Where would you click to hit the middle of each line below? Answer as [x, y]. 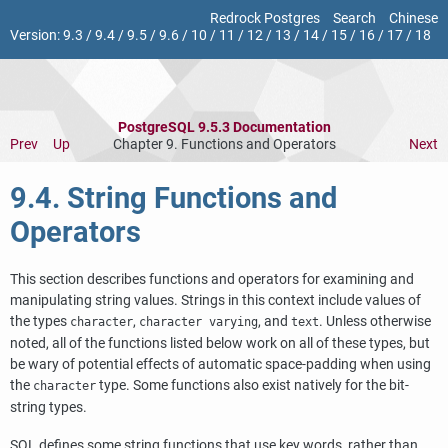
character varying [198, 321]
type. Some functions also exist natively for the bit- [252, 385]
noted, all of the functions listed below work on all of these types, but [220, 343]
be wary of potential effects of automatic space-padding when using [220, 364]
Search [354, 18]
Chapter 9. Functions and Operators [224, 144]
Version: [36, 35]
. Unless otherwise [375, 321]
